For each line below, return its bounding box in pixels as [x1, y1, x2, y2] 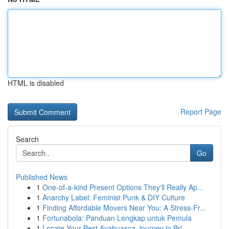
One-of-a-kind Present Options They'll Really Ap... [42, 182, 203, 192]
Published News [16, 172, 67, 182]
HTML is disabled [8, 78, 64, 88]
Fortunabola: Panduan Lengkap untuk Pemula [42, 213, 192, 223]
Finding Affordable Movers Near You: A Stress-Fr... [42, 202, 206, 213]
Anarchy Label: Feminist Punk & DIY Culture [42, 192, 185, 202]
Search [16, 134, 39, 144]
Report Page [180, 106, 221, 117]
